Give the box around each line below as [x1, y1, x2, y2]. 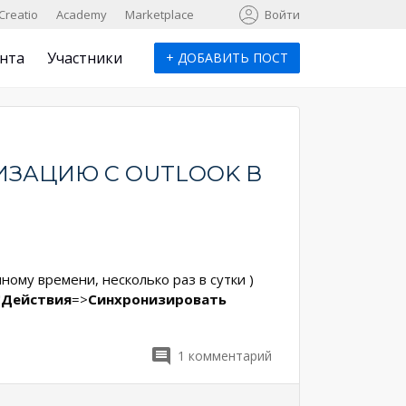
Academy [56, 6, 107, 23]
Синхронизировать [88, 290, 227, 308]
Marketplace [125, 6, 194, 23]
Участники [47, 48, 122, 68]
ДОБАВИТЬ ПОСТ [174, 49, 288, 66]
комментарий [188, 347, 272, 364]
